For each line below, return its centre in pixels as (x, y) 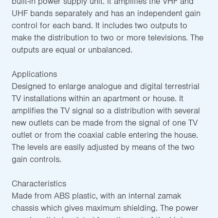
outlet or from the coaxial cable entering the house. (105, 135)
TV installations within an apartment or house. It (98, 98)
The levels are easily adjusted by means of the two (103, 147)
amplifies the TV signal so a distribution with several (106, 110)
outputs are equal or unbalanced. (72, 49)
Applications (34, 74)
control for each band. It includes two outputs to (100, 25)
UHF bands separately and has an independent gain (106, 13)
